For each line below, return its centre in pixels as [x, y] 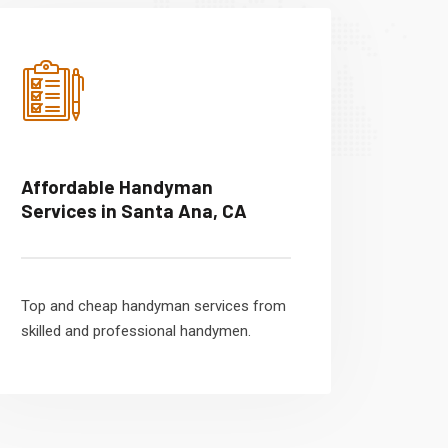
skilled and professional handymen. [136, 331]
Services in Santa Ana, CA [134, 210]
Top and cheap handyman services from [153, 306]
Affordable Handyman [117, 186]
